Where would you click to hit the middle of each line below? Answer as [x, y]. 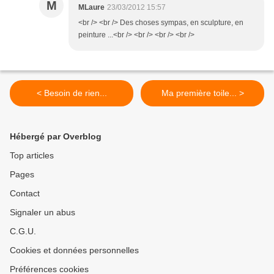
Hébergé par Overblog [56, 137]
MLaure [91, 8]
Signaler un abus [43, 213]
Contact [25, 194]
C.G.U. [23, 231]
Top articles [32, 156]
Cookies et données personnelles [74, 250]
